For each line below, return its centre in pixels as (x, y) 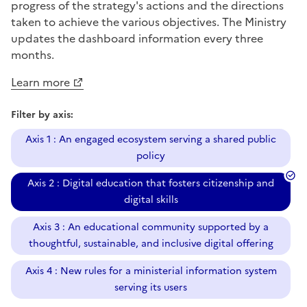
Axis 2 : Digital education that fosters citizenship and (151, 184)
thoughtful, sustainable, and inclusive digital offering (151, 244)
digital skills (151, 200)
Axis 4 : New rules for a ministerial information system (151, 271)
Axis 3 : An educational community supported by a (151, 228)
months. (33, 55)
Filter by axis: (42, 115)
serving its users (151, 288)
